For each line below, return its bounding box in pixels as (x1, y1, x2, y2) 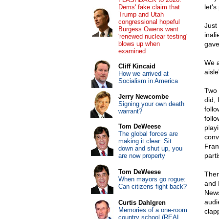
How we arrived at (118, 70, 169, 77)
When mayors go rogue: (118, 175, 186, 183)
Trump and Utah (118, 11, 164, 18)
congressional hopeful (118, 18, 180, 25)
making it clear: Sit (118, 137, 172, 145)
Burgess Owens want (118, 25, 178, 33)
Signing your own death (118, 100, 184, 108)
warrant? (118, 108, 142, 115)
